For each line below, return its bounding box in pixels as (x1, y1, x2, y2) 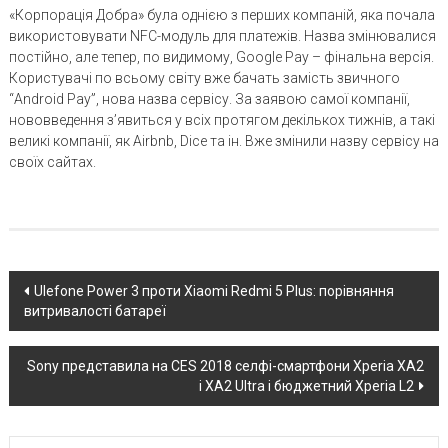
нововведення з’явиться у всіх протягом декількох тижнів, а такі (8, 112, 435, 129)
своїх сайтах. (8, 154, 96, 171)
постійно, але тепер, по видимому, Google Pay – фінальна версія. (8, 49, 434, 66)
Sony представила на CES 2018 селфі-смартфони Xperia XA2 (27, 358, 425, 375)
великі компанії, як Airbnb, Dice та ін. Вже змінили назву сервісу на (8, 133, 439, 150)
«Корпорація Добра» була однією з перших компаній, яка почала (8, 7, 435, 24)
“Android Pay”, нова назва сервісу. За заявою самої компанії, (8, 91, 410, 108)
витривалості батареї (23, 303, 166, 320)
